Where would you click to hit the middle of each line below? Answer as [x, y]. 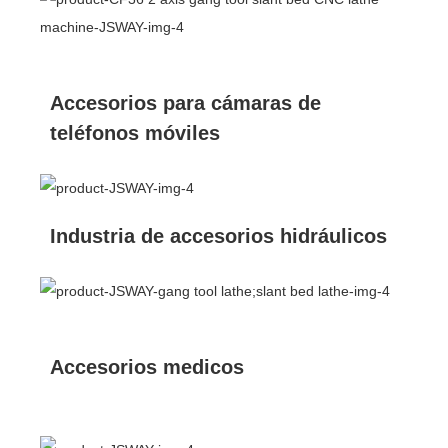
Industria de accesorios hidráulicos [218, 235]
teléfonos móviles [135, 132]
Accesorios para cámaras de [185, 102]
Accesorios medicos [147, 366]
